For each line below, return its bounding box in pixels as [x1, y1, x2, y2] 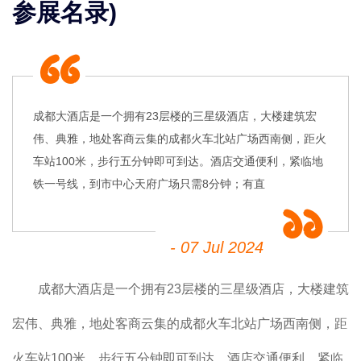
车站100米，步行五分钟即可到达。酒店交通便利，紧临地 [33, 154, 323, 168]
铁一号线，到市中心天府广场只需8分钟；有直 [33, 176, 265, 190]
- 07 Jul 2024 [169, 238, 263, 256]
